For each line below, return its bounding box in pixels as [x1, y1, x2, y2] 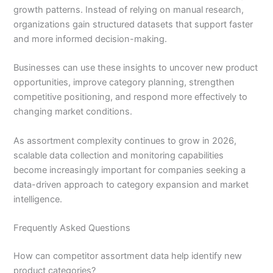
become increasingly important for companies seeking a [13, 164, 246, 175]
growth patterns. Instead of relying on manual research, [13, 4, 244, 15]
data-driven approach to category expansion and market [13, 179, 249, 190]
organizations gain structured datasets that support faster [13, 18, 253, 30]
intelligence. [13, 193, 63, 205]
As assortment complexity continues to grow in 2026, [13, 135, 237, 146]
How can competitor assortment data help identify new [13, 250, 243, 261]
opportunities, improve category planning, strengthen [13, 77, 235, 88]
